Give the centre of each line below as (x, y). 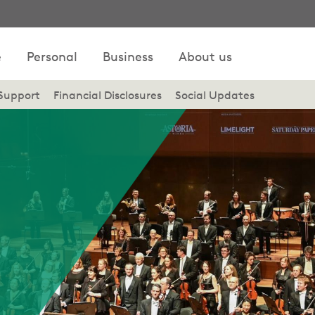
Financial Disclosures (108, 95)
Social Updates (215, 95)
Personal (52, 56)
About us (205, 56)
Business (128, 56)
